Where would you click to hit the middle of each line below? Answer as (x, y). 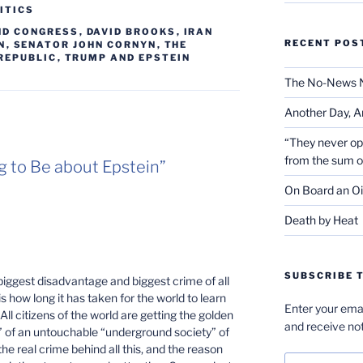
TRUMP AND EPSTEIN (128, 57)
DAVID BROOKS (131, 31)
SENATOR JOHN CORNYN (85, 44)
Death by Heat (321, 220)
